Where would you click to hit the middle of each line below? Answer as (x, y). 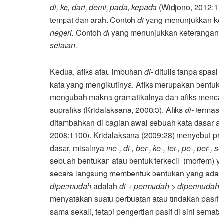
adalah (105, 186)
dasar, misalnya (78, 148)
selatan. (64, 45)
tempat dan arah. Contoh (94, 20)
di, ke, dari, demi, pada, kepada (103, 7)
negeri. (62, 32)
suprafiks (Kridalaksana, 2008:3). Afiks (117, 109)
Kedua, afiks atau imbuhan (97, 71)
